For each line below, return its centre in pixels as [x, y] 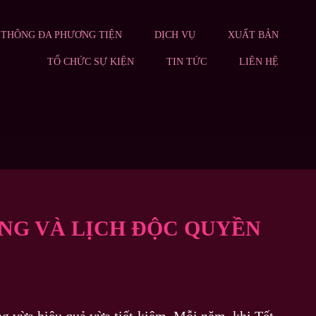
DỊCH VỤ [175, 35]
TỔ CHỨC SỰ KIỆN [91, 62]
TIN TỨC [187, 62]
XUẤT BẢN [253, 35]
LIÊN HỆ [259, 62]
